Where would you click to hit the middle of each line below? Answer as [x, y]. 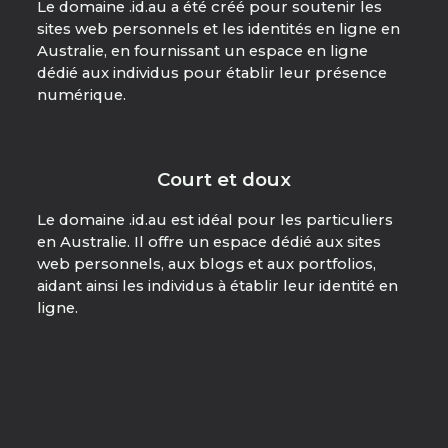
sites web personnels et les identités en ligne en [218, 29]
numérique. [81, 95]
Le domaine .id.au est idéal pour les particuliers [214, 220]
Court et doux [223, 180]
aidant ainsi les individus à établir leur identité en [217, 286]
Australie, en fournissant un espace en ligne [202, 51]
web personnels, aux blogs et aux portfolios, [206, 264]
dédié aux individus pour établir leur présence [211, 73]
